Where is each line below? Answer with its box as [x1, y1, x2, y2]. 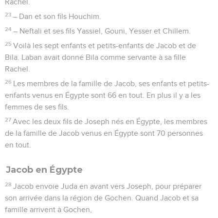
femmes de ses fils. [5, 103, 69, 111]
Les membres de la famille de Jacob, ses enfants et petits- [13, 79, 210, 88]
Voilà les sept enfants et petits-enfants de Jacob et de [13, 41, 197, 50]
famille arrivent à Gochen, [5, 205, 92, 214]
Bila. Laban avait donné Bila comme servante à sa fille [5, 53, 186, 61]
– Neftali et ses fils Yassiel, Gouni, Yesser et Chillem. [13, 27, 191, 35]
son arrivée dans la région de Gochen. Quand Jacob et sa [5, 194, 199, 202]
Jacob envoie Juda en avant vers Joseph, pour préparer [13, 182, 202, 190]
